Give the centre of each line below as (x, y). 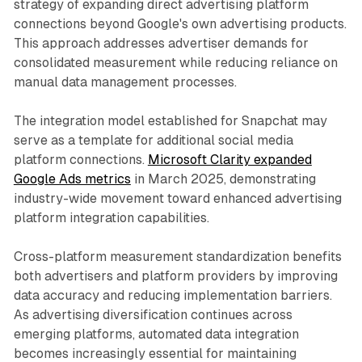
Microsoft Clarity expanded (229, 159)
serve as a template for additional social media (153, 140)
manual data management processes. (125, 82)
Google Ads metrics (72, 179)
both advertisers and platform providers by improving (175, 276)
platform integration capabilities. (111, 217)
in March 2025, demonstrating (223, 179)
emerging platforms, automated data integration (156, 334)
